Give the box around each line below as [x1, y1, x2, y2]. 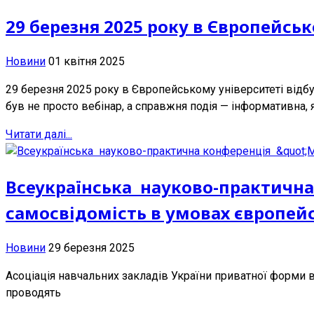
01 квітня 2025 [48, 54, 125, 68]
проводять [6, 285, 64, 299]
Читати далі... [6, 127, 72, 141]
